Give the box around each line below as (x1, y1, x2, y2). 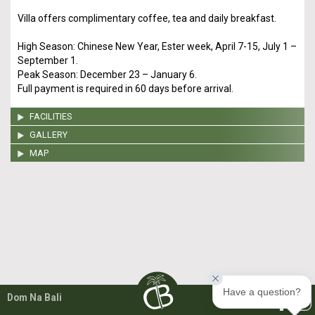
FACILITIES (30, 111, 72, 122)
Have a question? (223, 286, 301, 297)
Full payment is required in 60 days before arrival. (18, 83, 233, 94)
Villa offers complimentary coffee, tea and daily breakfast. (18, 13, 276, 24)
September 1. (18, 55, 78, 66)
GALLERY (30, 129, 67, 140)
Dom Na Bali (7, 292, 62, 303)
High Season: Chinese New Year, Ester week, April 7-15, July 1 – (18, 41, 297, 52)
